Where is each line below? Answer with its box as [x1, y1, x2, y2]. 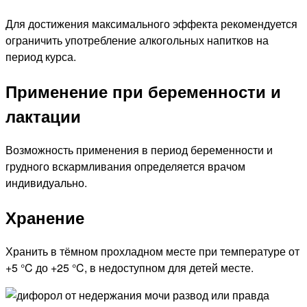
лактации [5, 103, 81, 127]
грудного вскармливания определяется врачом [5, 158, 245, 174]
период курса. [5, 49, 76, 65]
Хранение [5, 205, 84, 229]
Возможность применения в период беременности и [5, 141, 273, 158]
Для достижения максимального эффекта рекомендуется [5, 16, 297, 32]
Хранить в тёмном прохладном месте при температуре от [5, 243, 299, 259]
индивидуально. [5, 174, 87, 191]
